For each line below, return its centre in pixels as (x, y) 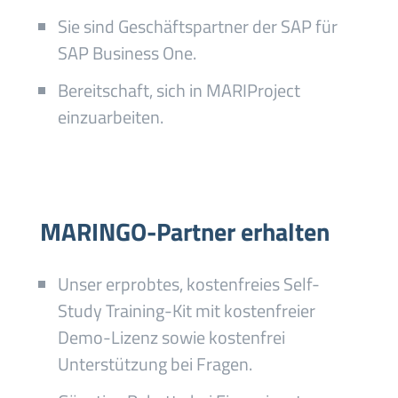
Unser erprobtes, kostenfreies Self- (188, 284)
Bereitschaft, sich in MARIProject (179, 90)
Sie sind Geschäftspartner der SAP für (197, 26)
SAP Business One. (127, 53)
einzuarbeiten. (110, 117)
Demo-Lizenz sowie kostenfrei (171, 337)
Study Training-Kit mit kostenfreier (186, 310)
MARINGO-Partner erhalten (184, 231)
